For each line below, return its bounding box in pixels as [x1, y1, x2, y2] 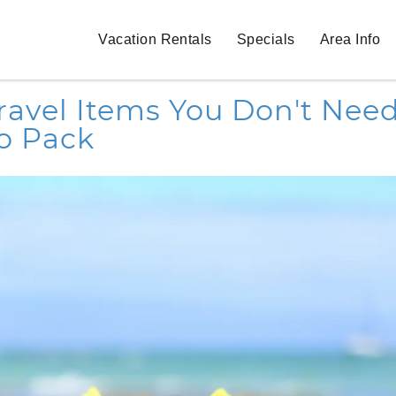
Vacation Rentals [98, 32, 212, 47]
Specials [236, 32, 295, 47]
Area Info [319, 32, 381, 47]
